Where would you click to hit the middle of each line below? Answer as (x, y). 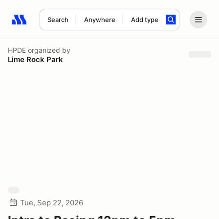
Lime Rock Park (35, 59)
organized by (48, 50)
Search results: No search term (68, 25)
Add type (144, 20)
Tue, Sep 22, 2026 (52, 203)
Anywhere (99, 20)
